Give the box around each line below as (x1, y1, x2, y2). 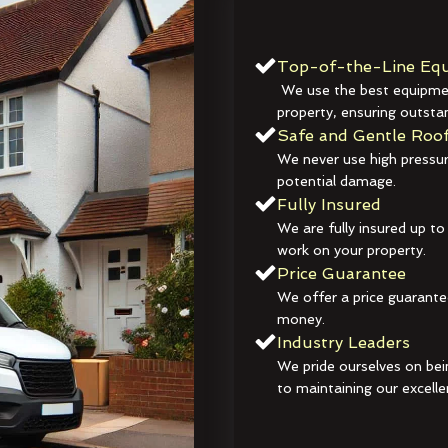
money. (276, 311, 325, 328)
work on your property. (276, 242, 426, 259)
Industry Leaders (276, 333, 410, 353)
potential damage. (276, 173, 396, 190)
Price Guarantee (276, 264, 406, 284)
